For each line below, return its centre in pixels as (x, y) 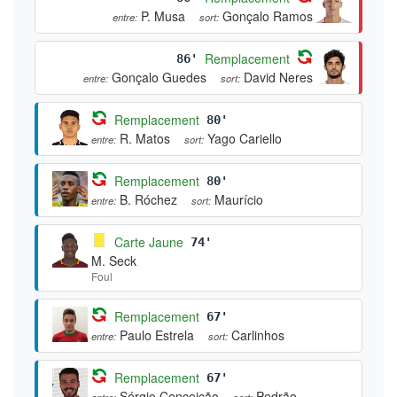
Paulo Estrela (157, 335)
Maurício (239, 199)
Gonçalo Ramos (268, 16)
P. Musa (163, 16)
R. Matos (145, 138)
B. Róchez (148, 199)
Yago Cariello (245, 138)
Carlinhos (258, 335)
